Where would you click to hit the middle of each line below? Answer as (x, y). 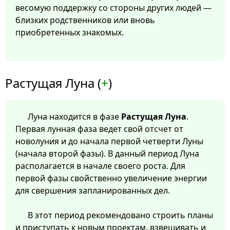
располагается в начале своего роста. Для (100, 166)
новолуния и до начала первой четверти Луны (109, 141)
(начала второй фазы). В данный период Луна (107, 154)
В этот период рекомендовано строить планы (120, 215)
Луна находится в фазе (74, 117)
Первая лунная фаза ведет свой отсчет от (99, 129)
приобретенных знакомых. (70, 33)
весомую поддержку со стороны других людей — (113, 8)
